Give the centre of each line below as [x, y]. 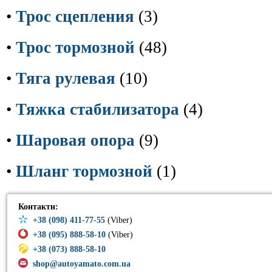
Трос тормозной [75, 47]
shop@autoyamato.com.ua [82, 264]
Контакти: [38, 207]
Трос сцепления [75, 16]
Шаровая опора [75, 140]
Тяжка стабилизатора [97, 109]
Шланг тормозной [84, 171]
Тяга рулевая [66, 78]
